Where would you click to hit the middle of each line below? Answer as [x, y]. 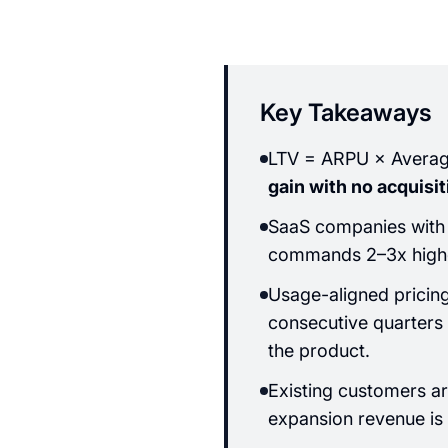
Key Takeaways [346, 112]
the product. [319, 350]
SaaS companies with [356, 226]
